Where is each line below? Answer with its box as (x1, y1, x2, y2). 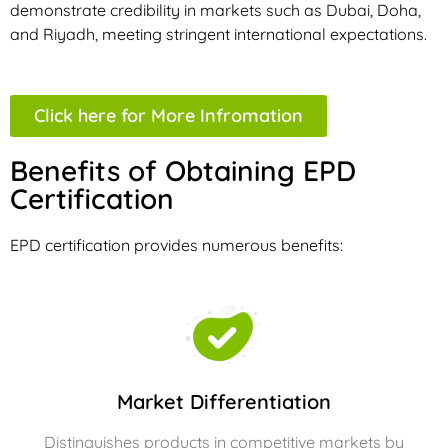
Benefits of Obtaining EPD (10, 152, 356, 188)
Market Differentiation (117, 389, 331, 415)
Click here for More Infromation (34, 103, 303, 127)
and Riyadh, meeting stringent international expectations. (10, 23, 427, 44)
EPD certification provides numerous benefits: (10, 234, 343, 255)
